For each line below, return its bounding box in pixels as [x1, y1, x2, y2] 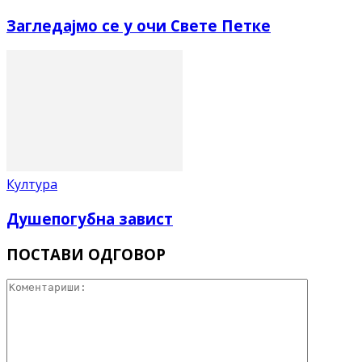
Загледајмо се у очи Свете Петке [6, 15, 271, 36]
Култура [6, 175, 57, 194]
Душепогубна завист [6, 208, 173, 229]
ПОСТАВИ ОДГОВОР [6, 243, 166, 264]
